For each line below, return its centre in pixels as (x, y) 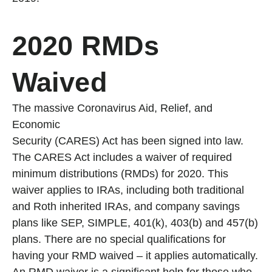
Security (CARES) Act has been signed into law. (128, 141)
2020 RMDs (86, 46)
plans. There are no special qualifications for (119, 240)
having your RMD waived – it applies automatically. (135, 256)
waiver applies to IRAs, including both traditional (128, 190)
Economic (36, 125)
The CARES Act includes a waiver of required (122, 158)
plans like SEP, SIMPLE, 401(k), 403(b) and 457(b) (135, 223)
